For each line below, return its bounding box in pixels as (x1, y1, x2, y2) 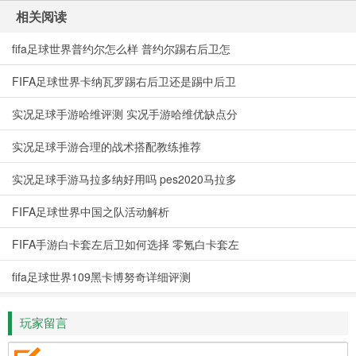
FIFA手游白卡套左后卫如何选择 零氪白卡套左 (12, 235, 239, 252)
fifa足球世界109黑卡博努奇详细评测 (12, 268, 191, 284)
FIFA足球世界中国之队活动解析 (12, 203, 169, 219)
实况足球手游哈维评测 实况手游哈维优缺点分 (12, 105, 238, 122)
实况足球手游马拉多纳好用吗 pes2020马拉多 (12, 170, 237, 187)
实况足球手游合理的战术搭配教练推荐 (12, 137, 201, 154)
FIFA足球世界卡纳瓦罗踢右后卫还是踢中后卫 (12, 72, 236, 89)
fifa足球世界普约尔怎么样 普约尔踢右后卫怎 (12, 40, 230, 56)
